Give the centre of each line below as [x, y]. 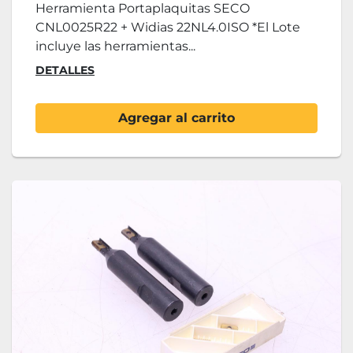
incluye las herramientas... [115, 46]
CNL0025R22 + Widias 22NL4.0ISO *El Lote [168, 28]
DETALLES [65, 71]
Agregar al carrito [176, 118]
